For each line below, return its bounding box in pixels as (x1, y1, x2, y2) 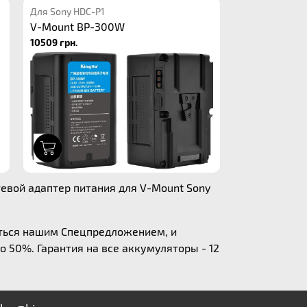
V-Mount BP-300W (30, 20, 125, 33)
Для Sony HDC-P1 (30, 5, 106, 17)
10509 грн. (30, 36, 78, 48)
